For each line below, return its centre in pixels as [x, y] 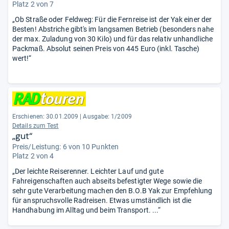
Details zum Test [36, 126]
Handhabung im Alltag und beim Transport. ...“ [87, 210]
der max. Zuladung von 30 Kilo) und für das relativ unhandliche [112, 39]
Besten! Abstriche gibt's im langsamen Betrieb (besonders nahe [113, 29]
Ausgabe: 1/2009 [107, 117]
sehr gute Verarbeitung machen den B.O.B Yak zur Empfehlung [112, 191]
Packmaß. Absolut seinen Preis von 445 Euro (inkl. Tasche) [106, 49]
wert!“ [22, 58]
